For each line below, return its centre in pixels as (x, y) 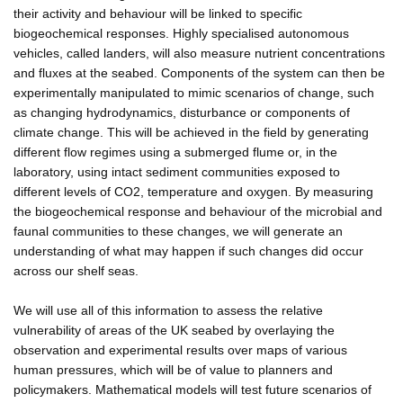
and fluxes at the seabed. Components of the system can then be (199, 72)
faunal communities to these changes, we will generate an (178, 231)
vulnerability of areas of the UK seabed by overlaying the (174, 330)
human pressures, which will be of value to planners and (173, 369)
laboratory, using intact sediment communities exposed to (177, 171)
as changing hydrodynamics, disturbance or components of (182, 112)
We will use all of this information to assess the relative (168, 310)
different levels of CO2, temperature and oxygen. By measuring (193, 191)
